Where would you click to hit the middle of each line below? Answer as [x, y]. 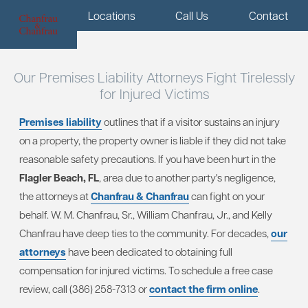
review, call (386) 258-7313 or [84, 289]
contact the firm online [203, 289]
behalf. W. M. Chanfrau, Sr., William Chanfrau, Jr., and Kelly [146, 214]
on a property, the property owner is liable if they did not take [153, 140]
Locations [111, 15]
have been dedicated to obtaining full [149, 252]
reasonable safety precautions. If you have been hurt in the [147, 159]
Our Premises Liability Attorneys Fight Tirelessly [154, 77]
